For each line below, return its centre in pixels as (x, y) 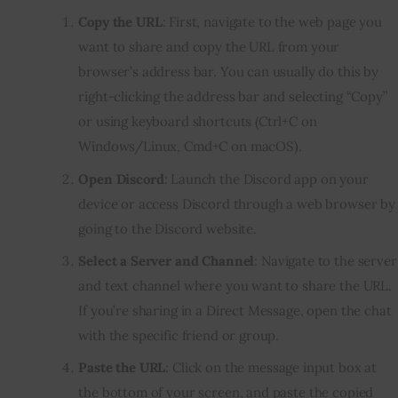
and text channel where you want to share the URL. (235, 285)
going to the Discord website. (167, 228)
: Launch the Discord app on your (266, 179)
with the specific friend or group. (179, 335)
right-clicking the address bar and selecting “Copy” (233, 97)
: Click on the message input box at (271, 368)
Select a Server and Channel (167, 260)
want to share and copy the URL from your (209, 47)
